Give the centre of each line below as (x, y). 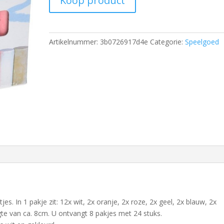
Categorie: (168, 42)
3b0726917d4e (124, 42)
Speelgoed (202, 42)
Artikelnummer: (75, 42)
